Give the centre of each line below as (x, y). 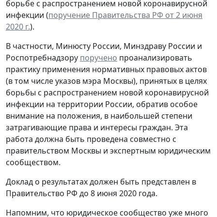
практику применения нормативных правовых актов (106, 69)
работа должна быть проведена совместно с (91, 139)
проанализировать (155, 57)
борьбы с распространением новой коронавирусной (107, 92)
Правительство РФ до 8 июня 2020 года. (82, 193)
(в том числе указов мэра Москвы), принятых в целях (106, 81)
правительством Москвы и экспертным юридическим (108, 150)
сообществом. (33, 162)
